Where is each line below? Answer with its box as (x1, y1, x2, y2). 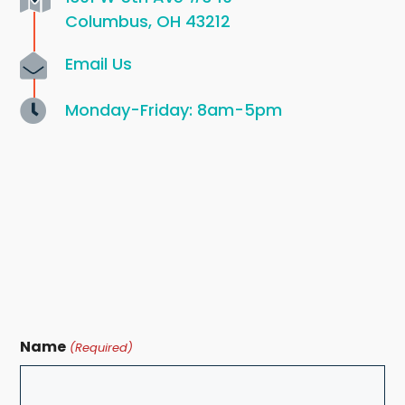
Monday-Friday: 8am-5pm (65, 98, 283, 121)
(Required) (69, 338, 133, 356)
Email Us (65, 52, 133, 76)
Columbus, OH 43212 (65, 10, 231, 33)
